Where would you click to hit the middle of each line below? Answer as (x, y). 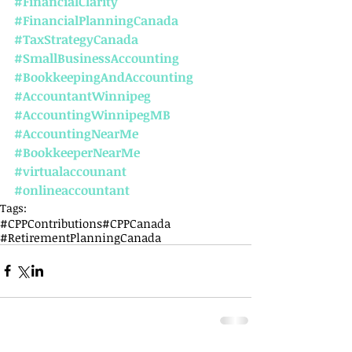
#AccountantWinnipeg (82, 95)
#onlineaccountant (72, 190)
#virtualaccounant (70, 171)
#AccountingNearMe (76, 133)
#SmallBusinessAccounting (97, 58)
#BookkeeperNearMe (77, 152)
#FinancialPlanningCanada (96, 20)
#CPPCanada (136, 223)
